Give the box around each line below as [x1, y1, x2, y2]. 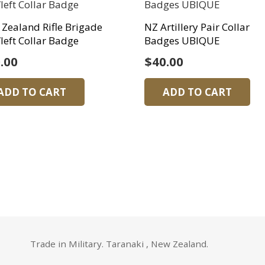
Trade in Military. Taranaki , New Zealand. [30, 238, 208, 250]
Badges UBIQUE [144, 34, 221, 48]
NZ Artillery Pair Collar [144, 20, 250, 34]
